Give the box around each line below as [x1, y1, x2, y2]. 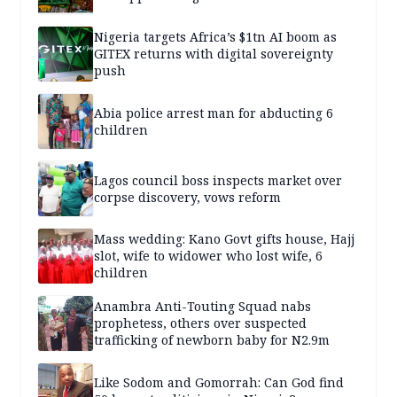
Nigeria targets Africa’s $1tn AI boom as [94, 28, 337, 46]
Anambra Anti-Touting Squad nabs [94, 298, 311, 315]
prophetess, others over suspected [94, 315, 307, 332]
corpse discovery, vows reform [94, 188, 281, 206]
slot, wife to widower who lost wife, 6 [94, 247, 323, 265]
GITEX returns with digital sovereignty [94, 45, 333, 63]
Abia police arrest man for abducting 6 [94, 104, 333, 121]
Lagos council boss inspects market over [94, 171, 342, 189]
